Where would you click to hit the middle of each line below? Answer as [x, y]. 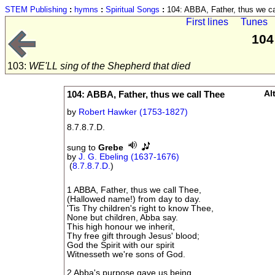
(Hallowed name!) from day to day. [134, 199]
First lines [207, 22]
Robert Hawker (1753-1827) [134, 112]
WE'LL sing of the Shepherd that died [110, 66]
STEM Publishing [36, 10]
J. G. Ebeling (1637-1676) [129, 157]
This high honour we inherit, [121, 227]
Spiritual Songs [133, 10]
